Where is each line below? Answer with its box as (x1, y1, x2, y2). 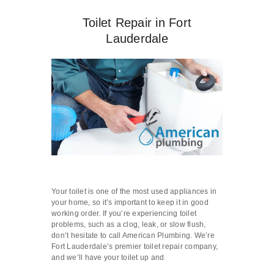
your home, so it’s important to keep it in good (51, 198, 209, 207)
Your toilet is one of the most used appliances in (51, 187, 217, 196)
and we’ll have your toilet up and (51, 253, 165, 262)
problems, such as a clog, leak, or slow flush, (51, 220, 206, 229)
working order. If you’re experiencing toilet (51, 209, 196, 218)
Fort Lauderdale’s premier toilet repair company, (51, 242, 218, 251)
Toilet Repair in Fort (82, 16, 192, 30)
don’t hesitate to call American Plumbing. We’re (51, 231, 215, 240)
